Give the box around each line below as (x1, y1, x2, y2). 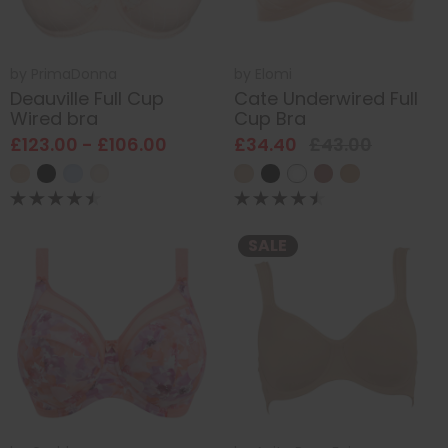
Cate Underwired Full (234, 86, 418, 111)
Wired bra (10, 106, 98, 131)
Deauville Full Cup (10, 86, 164, 111)
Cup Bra (234, 106, 306, 131)
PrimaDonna (31, 63, 117, 84)
